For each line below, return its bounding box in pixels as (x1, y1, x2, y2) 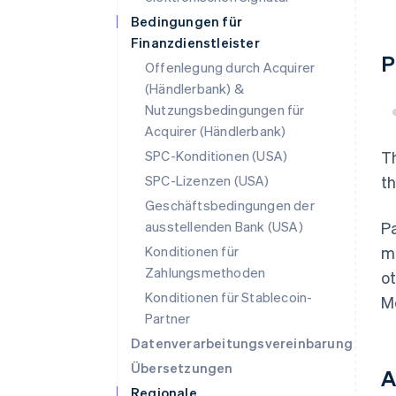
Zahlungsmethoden (145, 263, 266, 281)
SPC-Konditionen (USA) (145, 147, 288, 164)
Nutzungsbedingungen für (145, 101, 305, 118)
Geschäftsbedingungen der (145, 196, 315, 214)
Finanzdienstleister (131, 34, 260, 51)
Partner (145, 309, 191, 327)
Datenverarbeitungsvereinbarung (131, 334, 353, 352)
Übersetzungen (131, 359, 233, 377)
